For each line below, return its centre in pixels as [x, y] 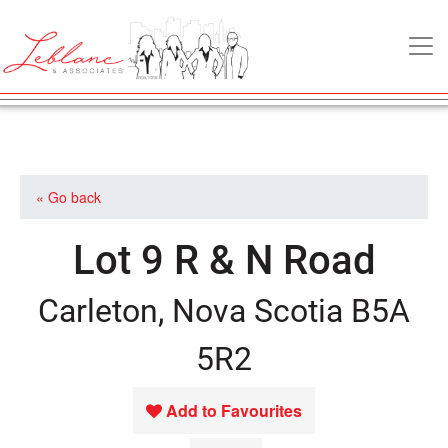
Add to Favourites [234, 410]
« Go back [68, 197]
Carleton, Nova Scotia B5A [224, 309]
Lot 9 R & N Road [224, 258]
